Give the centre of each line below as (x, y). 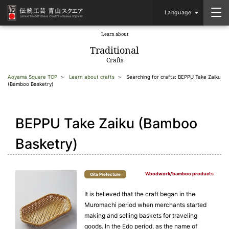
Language (178, 13)
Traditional (114, 50)
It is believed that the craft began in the (140, 194)
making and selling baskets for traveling (141, 215)
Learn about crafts (92, 77)
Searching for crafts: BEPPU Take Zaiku (174, 77)
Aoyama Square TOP (32, 77)
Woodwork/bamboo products (179, 174)
